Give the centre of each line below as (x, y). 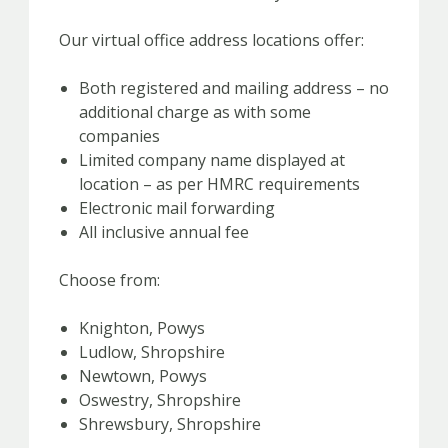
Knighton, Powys (142, 327)
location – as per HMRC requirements (219, 183)
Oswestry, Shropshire (160, 399)
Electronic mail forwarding (177, 207)
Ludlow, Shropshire (152, 351)
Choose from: (109, 279)
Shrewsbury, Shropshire (170, 423)
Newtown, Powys (143, 375)
